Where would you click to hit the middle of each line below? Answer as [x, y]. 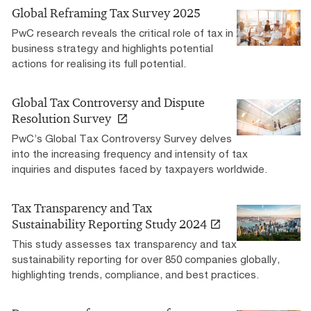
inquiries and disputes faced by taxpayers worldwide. [140, 168]
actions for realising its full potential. [99, 63]
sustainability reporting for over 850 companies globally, [146, 259]
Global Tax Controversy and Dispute [108, 102]
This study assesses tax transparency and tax [124, 243]
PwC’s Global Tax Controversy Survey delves [122, 138]
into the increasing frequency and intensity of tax [130, 153]
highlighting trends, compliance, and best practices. [135, 274]
